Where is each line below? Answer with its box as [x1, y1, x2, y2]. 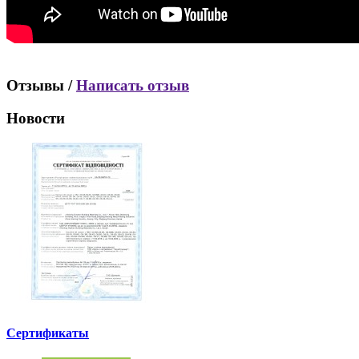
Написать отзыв [76, 77, 189, 95]
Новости [6, 110, 65, 127]
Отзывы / [6, 77, 76, 95]
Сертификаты [6, 326, 89, 341]
